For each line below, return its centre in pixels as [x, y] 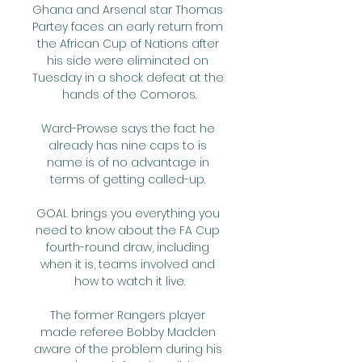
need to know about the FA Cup [128, 230]
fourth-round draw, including [128, 247]
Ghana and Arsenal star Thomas [128, 10]
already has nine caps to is [128, 145]
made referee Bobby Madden [128, 332]
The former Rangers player [128, 315]
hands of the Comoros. [129, 95]
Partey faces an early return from [128, 27]
